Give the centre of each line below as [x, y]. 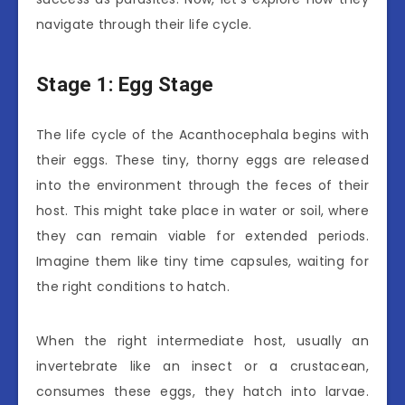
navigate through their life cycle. [144, 24]
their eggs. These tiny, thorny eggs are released [202, 160]
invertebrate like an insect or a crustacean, [202, 366]
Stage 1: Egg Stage [125, 85]
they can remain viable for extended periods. [202, 235]
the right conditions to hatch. [133, 286]
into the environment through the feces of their [202, 185]
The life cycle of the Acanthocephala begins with [202, 134]
